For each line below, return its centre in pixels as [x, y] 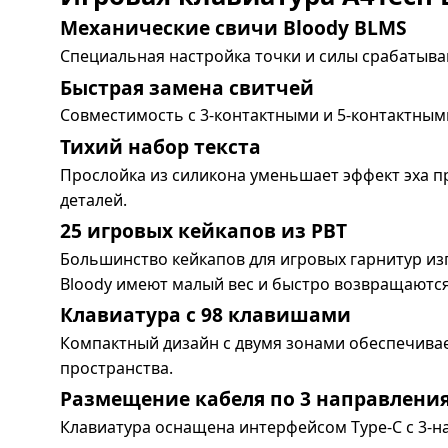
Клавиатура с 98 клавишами [205, 315]
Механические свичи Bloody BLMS [233, 28]
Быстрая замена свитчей [187, 87]
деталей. [93, 199]
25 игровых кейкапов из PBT [203, 230]
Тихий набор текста [160, 146]
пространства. [116, 367]
